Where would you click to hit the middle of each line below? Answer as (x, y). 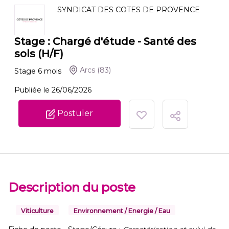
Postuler (74, 113)
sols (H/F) (39, 54)
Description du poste (72, 187)
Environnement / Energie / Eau (122, 211)
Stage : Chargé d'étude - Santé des (105, 41)
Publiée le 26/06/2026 (53, 90)
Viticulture (37, 211)
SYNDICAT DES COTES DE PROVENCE (129, 10)
